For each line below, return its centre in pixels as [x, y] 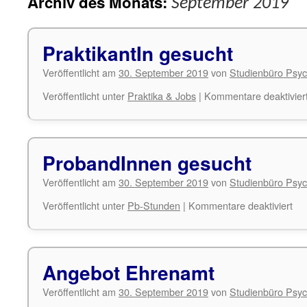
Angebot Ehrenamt [128, 272]
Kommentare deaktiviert [241, 205]
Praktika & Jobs [162, 96]
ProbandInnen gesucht [147, 163]
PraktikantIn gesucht [138, 53]
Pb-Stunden [154, 205]
